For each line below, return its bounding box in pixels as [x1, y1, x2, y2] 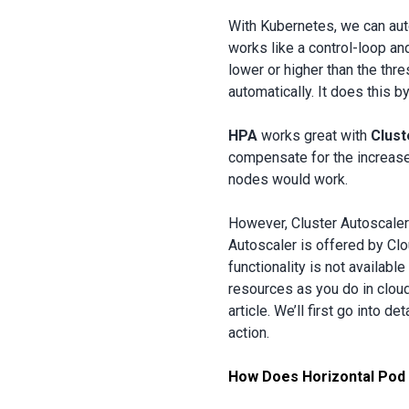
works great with [257, 126, 372, 144]
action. [228, 323, 270, 341]
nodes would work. [228, 170, 349, 188]
